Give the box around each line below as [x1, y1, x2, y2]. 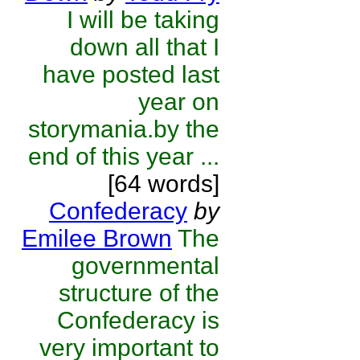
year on [138, 88, 219, 115]
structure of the [59, 280, 219, 306]
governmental [72, 252, 219, 279]
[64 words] [108, 170, 219, 197]
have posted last [43, 61, 219, 88]
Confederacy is [57, 307, 219, 333]
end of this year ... [28, 143, 219, 170]
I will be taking [67, 6, 219, 33]
